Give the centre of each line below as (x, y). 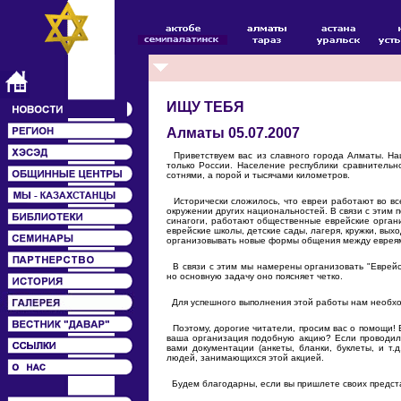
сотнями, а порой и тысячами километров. (258, 175)
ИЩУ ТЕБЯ (205, 107)
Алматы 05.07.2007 (233, 132)
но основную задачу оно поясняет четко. (255, 277)
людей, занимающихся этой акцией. (245, 358)
